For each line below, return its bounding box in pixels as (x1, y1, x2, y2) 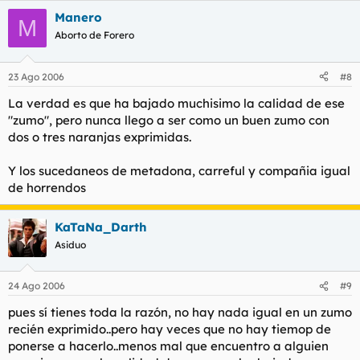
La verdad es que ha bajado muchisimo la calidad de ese (8, 95, 345, 111)
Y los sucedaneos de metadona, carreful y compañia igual (8, 162, 350, 178)
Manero (55, 10, 102, 25)
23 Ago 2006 (8, 70, 64, 83)
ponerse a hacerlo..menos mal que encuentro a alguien (8, 338, 329, 354)
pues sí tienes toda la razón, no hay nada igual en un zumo (8, 305, 352, 320)
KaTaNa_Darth (55, 219, 147, 235)
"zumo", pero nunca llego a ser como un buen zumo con (8, 112, 329, 128)
